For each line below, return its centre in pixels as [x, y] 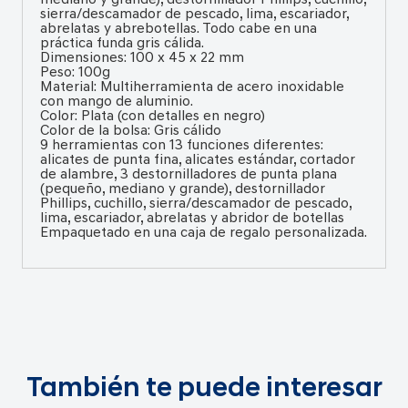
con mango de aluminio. [116, 102]
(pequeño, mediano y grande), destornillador [182, 189]
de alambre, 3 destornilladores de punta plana [188, 174]
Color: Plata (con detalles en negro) [152, 116]
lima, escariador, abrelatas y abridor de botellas [192, 218]
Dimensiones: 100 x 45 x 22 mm [142, 58]
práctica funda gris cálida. [122, 43]
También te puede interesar [204, 389]
